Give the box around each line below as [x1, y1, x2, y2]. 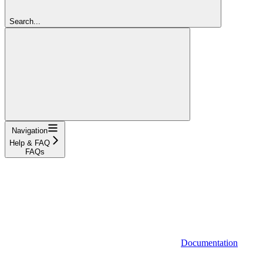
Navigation [12, 126, 48, 135]
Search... [9, 16, 41, 26]
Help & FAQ [9, 138, 50, 147]
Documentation [181, 237, 238, 248]
